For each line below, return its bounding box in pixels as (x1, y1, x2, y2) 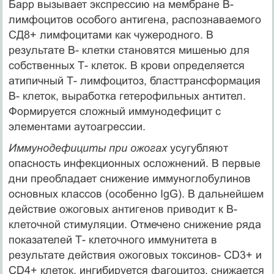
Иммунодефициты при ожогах (8, 141, 170, 154)
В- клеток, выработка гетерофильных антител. (8, 89, 246, 102)
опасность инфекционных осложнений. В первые (8, 157, 261, 169)
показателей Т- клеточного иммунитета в (8, 233, 217, 246)
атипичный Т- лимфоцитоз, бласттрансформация (8, 74, 261, 87)
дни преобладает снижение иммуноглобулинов (8, 172, 251, 185)
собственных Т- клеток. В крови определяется (8, 59, 245, 72)
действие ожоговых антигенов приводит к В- (8, 202, 237, 215)
